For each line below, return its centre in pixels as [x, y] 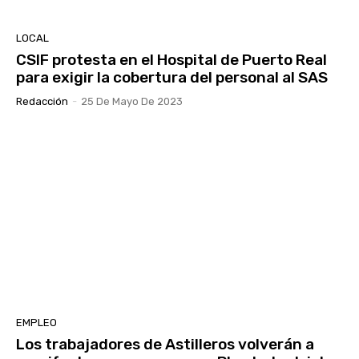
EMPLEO [36, 323]
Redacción [42, 101]
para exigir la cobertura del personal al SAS [172, 77]
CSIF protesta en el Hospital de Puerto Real [171, 59]
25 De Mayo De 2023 [132, 101]
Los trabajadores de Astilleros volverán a [165, 345]
